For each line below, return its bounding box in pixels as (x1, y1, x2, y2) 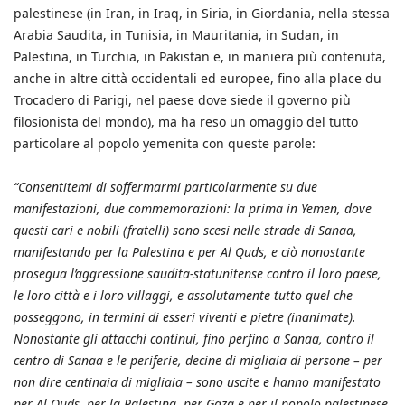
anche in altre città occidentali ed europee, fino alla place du (14, 69, 381, 87)
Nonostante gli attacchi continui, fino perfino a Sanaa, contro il (14, 329, 374, 347)
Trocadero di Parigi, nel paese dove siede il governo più (14, 90, 351, 108)
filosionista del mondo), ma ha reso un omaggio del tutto (14, 112, 358, 130)
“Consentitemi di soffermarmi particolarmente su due (14, 177, 317, 195)
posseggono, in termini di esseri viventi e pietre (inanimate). (14, 307, 356, 325)
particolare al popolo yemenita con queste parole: (14, 134, 316, 152)
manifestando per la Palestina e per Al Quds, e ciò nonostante (14, 242, 365, 260)
